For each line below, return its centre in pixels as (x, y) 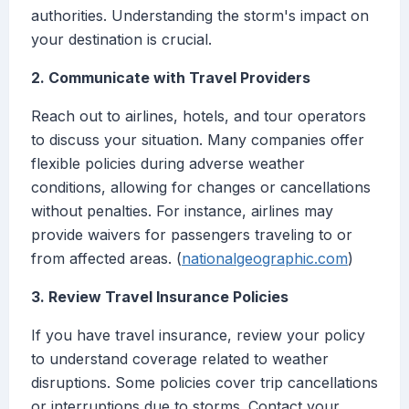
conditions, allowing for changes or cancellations (201, 188)
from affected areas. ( (106, 259)
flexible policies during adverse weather (168, 164)
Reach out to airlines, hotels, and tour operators (199, 116)
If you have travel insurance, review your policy (198, 336)
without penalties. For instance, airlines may (182, 211)
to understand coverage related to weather (180, 359)
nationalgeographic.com (265, 259)
